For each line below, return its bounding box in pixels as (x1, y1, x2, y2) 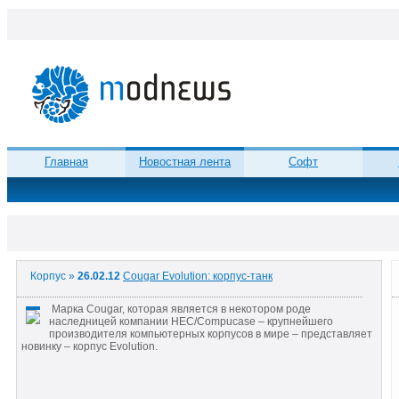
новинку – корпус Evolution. (21, 339, 158, 353)
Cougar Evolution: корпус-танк (123, 270, 273, 283)
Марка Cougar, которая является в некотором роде (49, 302, 311, 315)
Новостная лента (139, 155, 232, 169)
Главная (45, 155, 89, 169)
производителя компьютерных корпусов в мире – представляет (49, 327, 372, 340)
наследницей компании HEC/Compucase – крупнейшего (49, 314, 333, 328)
